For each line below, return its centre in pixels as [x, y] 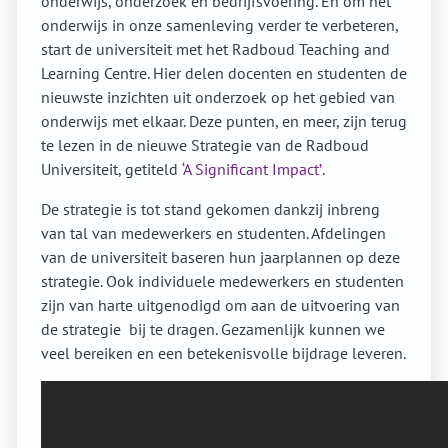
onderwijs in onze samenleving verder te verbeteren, [219, 25]
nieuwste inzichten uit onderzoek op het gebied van [218, 97]
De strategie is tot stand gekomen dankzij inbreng [210, 209]
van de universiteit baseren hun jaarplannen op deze [220, 257]
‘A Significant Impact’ [252, 169]
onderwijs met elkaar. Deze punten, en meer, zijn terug [224, 121]
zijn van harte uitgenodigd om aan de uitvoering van [220, 305]
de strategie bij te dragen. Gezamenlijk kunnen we [213, 329]
